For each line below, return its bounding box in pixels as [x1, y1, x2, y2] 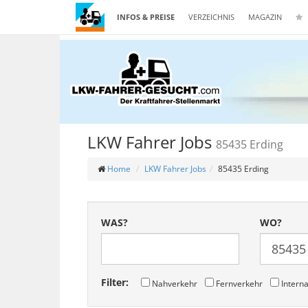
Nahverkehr [149, 278, 197, 289]
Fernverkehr [213, 278, 263, 289]
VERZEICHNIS [188, 12, 234, 22]
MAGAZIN [248, 12, 282, 22]
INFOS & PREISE [117, 12, 175, 22]
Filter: [101, 276, 129, 289]
